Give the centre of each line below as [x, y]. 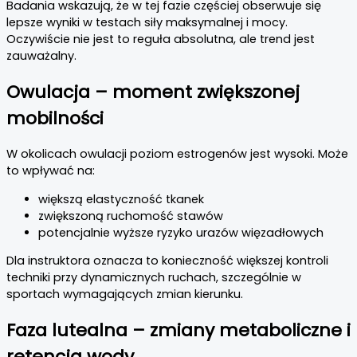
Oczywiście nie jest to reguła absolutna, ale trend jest [161, 39]
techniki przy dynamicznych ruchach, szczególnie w [154, 278]
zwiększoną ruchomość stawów [131, 216]
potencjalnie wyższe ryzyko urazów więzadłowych [181, 232]
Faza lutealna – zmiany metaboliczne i [178, 331]
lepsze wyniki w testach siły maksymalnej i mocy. [147, 22]
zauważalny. [41, 55]
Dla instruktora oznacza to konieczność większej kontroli [167, 261]
